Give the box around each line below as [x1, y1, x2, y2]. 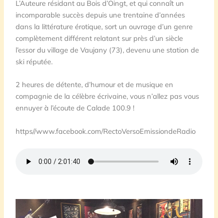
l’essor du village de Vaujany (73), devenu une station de [16, 45, 200, 54]
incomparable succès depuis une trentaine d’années [16, 10, 185, 19]
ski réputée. [16, 57, 53, 66]
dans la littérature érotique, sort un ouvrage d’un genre [16, 22, 193, 31]
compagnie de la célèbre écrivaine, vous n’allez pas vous [16, 91, 200, 101]
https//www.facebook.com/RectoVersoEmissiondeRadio [16, 126, 196, 136]
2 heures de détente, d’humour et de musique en [16, 80, 174, 90]
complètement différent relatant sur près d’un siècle [16, 34, 183, 43]
